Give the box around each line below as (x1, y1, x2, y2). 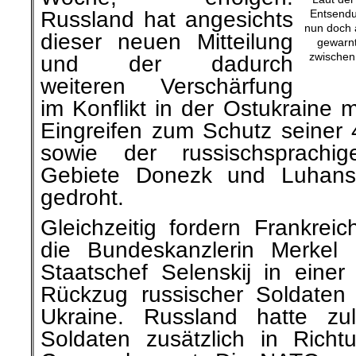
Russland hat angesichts (41, 7, 293, 32)
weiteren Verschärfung (41, 74, 293, 99)
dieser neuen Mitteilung (41, 29, 293, 54)
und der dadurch (41, 52, 293, 76)
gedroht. (41, 185, 124, 210)
